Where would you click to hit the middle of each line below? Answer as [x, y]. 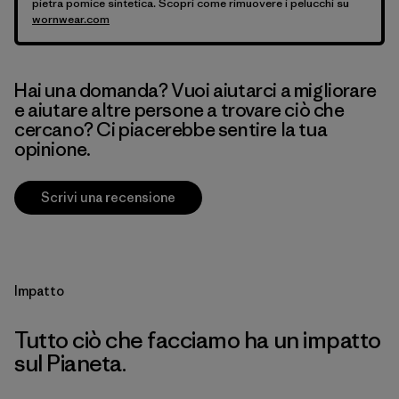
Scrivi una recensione [108, 197]
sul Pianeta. [70, 363]
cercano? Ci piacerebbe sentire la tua [171, 130]
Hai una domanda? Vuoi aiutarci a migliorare [195, 90]
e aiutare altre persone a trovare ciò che [179, 110]
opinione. [53, 149]
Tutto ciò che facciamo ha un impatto [198, 340]
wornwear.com [71, 19]
